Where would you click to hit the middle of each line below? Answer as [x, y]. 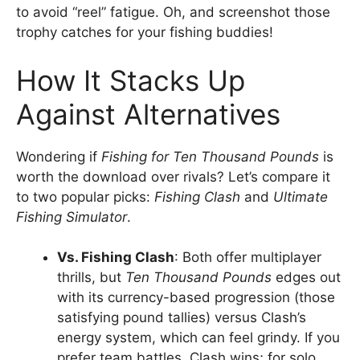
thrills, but [91, 277]
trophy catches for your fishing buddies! [145, 32]
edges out [306, 277]
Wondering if [59, 156]
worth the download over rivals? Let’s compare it [173, 176]
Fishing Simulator [72, 217]
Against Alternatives [148, 114]
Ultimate [301, 196]
